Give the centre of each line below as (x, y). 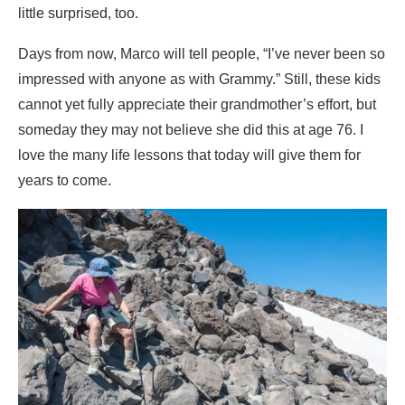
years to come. (65, 180)
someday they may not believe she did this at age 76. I (191, 129)
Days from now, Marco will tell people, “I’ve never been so (202, 53)
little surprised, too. (78, 13)
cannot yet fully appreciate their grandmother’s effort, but (197, 104)
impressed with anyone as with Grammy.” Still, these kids (199, 79)
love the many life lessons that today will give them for (189, 155)
